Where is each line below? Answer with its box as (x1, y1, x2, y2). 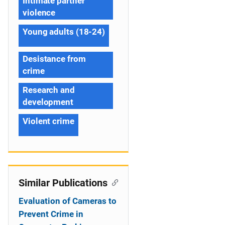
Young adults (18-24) (23, 27, 105, 37)
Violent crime (23, 116, 74, 126)
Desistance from (23, 54, 86, 64)
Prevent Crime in (19, 209, 83, 219)
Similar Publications (19, 177, 107, 189)
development (23, 97, 73, 107)
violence (23, 8, 56, 18)
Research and (23, 85, 75, 95)
